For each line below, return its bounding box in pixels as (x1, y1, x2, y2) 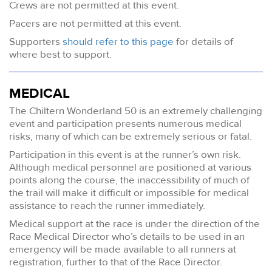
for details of (174, 35, 233, 48)
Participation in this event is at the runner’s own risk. (9, 148, 241, 161)
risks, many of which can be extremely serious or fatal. (9, 130, 254, 143)
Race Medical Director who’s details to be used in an (9, 230, 245, 243)
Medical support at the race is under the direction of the (9, 217, 260, 231)
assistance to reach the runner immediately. (9, 199, 208, 212)
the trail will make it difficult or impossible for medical (9, 186, 249, 200)
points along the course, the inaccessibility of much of (9, 174, 250, 187)
